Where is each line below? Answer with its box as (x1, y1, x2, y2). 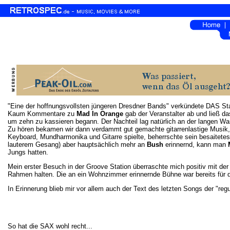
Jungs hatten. (8, 148, 48, 156)
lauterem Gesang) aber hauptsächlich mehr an (8, 141, 147, 148)
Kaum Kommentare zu (8, 110, 76, 118)
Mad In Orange (76, 110, 123, 118)
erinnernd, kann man (163, 141, 228, 148)
